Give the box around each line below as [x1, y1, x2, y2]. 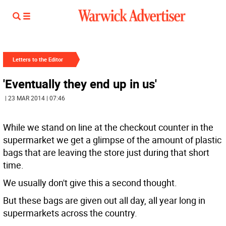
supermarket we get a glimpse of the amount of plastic [3, 134, 221, 146]
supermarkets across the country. [3, 207, 137, 219]
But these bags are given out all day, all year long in [3, 194, 205, 206]
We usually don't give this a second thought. [3, 177, 177, 189]
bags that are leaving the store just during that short [3, 146, 209, 158]
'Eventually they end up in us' [3, 76, 157, 92]
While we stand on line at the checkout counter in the [3, 121, 213, 133]
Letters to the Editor [13, 55, 63, 63]
